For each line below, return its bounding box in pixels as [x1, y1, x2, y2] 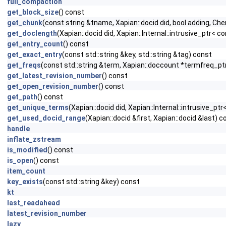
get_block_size [7, 8, 59, 16]
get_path [7, 93, 37, 101]
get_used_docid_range [7, 114, 85, 122]
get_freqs [7, 61, 41, 69]
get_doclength [7, 29, 57, 37]
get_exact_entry [7, 50, 62, 59]
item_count [7, 167, 45, 175]
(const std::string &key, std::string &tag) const [62, 50, 212, 59]
